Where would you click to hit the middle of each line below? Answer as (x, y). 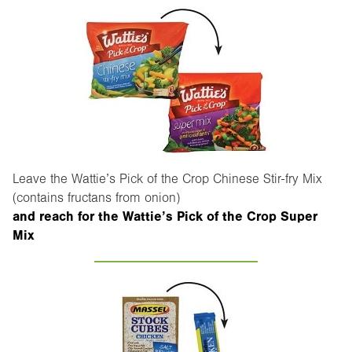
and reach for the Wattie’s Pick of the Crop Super (165, 216)
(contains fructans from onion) (96, 197)
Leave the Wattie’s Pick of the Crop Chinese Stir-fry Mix (167, 178)
